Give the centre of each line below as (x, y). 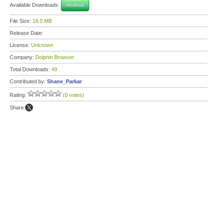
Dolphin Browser (55, 57)
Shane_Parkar (64, 81)
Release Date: (27, 33)
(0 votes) (74, 95)
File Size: (21, 21)
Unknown (42, 45)
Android (75, 5)
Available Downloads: (35, 5)
